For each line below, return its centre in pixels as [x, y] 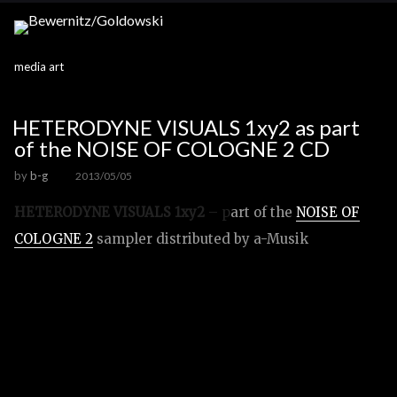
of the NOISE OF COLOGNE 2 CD [172, 148]
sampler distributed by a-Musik [201, 239]
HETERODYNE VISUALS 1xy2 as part [186, 127]
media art [39, 66]
